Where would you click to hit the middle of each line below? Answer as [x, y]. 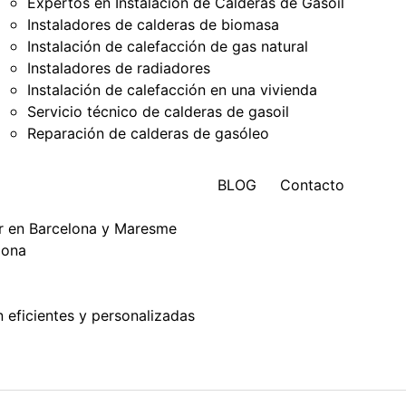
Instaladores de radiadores [119, 68]
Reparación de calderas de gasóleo [148, 133]
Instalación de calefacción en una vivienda [172, 89]
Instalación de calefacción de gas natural [168, 46]
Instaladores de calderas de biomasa [153, 24]
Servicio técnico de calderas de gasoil [158, 111]
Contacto [312, 184]
